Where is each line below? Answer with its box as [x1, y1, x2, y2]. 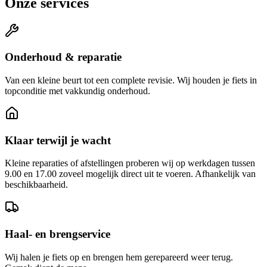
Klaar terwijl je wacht [5, 133, 111, 147]
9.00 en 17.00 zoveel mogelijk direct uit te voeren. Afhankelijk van [5, 169, 256, 179]
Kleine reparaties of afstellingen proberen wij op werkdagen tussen [5, 158, 255, 169]
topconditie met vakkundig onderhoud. [5, 85, 150, 96]
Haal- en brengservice [5, 228, 110, 241]
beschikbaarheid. [5, 179, 68, 190]
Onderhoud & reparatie [5, 51, 122, 64]
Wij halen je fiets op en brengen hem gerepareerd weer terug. [5, 252, 233, 262]
